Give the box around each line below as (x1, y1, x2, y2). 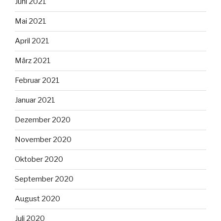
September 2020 (15, 175, 74, 184)
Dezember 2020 (15, 115, 71, 125)
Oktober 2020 (15, 155, 63, 164)
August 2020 (15, 194, 60, 204)
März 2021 (15, 56, 51, 66)
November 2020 (15, 135, 72, 145)
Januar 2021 (15, 96, 55, 105)
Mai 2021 (15, 17, 46, 26)
